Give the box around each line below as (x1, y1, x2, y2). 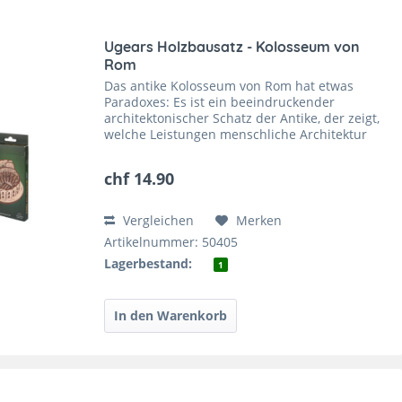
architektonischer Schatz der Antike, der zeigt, (104, 109, 380, 127)
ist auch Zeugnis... (104, 158, 214, 176)
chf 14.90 (104, 168, 175, 190)
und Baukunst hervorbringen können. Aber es (104, 142, 381, 160)
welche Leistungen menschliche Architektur (104, 126, 368, 144)
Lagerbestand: (104, 255, 193, 273)
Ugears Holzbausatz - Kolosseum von (104, 38, 361, 57)
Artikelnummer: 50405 (104, 233, 239, 251)
